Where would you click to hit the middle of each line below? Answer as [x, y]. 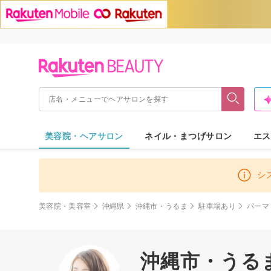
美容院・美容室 [65, 206]
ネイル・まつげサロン [188, 136]
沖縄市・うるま [162, 206]
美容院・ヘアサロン [84, 136]
